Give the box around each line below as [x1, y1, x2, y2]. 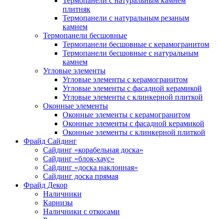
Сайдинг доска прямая [43, 172, 118, 180]
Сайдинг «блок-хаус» [43, 154, 114, 163]
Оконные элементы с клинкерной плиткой [63, 128, 205, 136]
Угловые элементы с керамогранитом [63, 75, 188, 84]
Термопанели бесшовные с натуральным [63, 48, 198, 57]
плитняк [63, 4, 90, 13]
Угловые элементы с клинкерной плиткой [63, 92, 203, 101]
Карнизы [43, 198, 73, 207]
